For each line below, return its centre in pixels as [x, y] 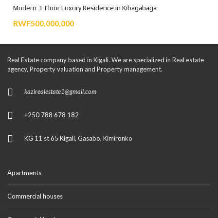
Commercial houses [35, 196]
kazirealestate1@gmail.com [60, 91]
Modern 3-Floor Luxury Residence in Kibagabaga [85, 8]
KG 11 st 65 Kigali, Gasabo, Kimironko [78, 138]
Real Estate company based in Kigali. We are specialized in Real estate [106, 60]
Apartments [24, 173]
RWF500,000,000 [44, 23]
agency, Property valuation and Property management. [85, 69]
